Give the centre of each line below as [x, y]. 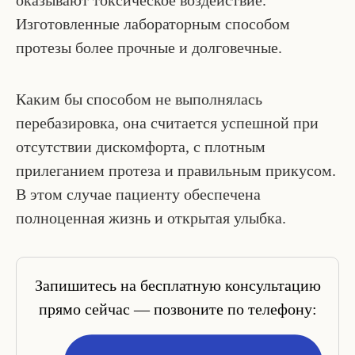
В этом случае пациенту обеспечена [138, 194]
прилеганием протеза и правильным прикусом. [176, 170]
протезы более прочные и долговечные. [149, 48]
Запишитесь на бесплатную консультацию [177, 286]
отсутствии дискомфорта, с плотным [141, 146]
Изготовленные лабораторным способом [153, 24]
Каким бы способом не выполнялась [139, 99]
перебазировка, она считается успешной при [167, 122]
